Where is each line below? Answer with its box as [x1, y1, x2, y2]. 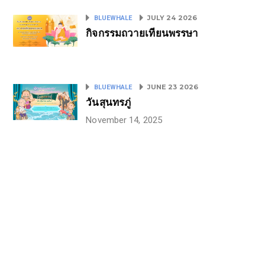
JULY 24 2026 [145, 14, 197, 22]
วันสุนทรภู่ [86, 96, 131, 108]
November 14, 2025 [86, 115, 163, 125]
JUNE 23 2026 [145, 83, 198, 91]
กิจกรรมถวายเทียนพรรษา [86, 27, 199, 39]
